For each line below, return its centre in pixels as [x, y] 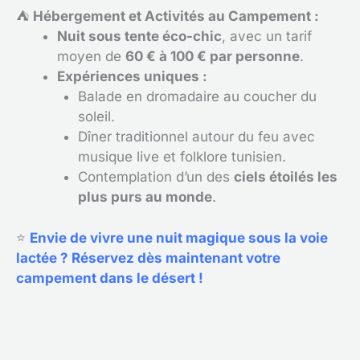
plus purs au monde [145, 197]
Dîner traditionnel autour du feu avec [196, 137]
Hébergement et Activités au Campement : [176, 16]
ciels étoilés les [285, 177]
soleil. [96, 117]
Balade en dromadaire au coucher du [197, 96]
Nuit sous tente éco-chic [139, 36]
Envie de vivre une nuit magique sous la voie [179, 237]
